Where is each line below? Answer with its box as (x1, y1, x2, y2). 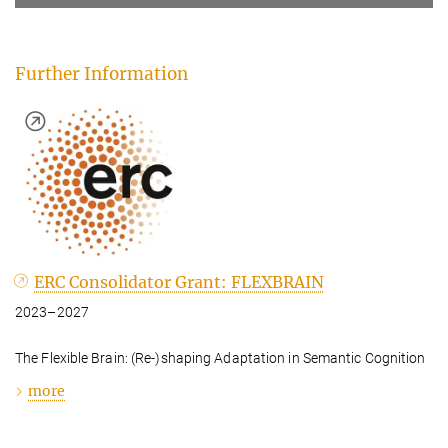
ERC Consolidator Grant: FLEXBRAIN (34, 271, 325, 292)
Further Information (15, 62, 188, 85)
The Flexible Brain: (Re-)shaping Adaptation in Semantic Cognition (15, 349, 426, 366)
